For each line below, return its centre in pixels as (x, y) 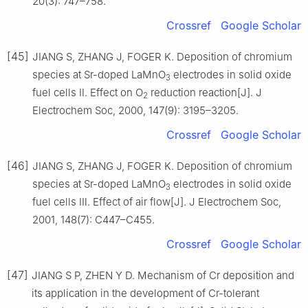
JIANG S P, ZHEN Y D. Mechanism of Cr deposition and (163, 276)
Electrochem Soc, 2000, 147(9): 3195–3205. (135, 111)
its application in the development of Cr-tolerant (145, 294)
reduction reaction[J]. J (205, 93)
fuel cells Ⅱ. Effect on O (88, 93)
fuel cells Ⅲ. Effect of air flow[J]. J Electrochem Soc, (157, 202)
